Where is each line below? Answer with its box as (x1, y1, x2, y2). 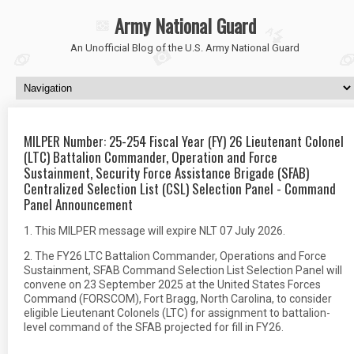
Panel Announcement (24, 194, 133, 214)
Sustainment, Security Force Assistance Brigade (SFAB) (24, 163, 309, 183)
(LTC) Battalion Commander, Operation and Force (24, 147, 277, 167)
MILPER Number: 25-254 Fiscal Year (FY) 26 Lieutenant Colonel (24, 131, 344, 151)
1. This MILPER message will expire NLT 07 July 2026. (24, 224, 285, 237)
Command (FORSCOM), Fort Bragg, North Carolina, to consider (24, 292, 332, 305)
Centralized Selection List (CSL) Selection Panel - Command (24, 179, 336, 198)
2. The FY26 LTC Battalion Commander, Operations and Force (24, 250, 326, 262)
